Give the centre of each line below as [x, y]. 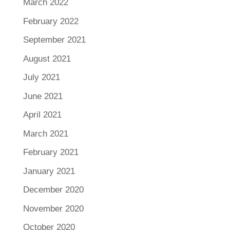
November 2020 [53, 208]
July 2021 [41, 78]
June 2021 [43, 96]
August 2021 [47, 59]
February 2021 [51, 152]
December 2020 [53, 190]
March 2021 [45, 133]
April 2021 [42, 115]
